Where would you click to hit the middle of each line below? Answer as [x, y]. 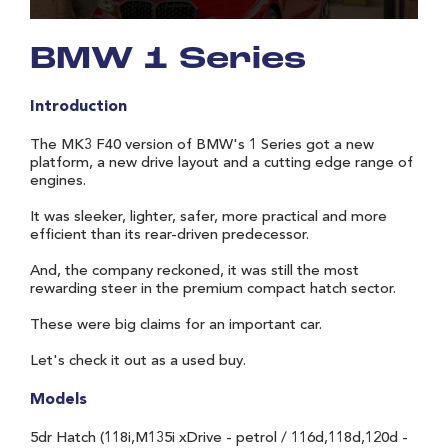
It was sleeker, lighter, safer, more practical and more [208, 217]
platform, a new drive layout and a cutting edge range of [221, 163]
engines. [58, 181]
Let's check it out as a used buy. [138, 361]
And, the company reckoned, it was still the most [194, 271]
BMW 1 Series [168, 60]
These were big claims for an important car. [176, 325]
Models [58, 399]
